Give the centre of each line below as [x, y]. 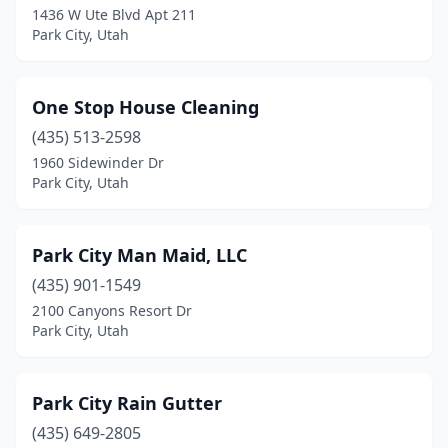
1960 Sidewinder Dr [98, 162]
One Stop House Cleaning [145, 107]
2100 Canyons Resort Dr [112, 310]
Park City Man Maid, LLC [139, 255]
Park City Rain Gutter [127, 403]
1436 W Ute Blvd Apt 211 [114, 14]
